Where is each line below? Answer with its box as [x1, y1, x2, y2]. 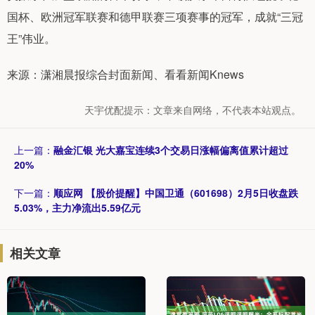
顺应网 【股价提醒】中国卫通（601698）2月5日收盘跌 [53, 185, 298, 200]
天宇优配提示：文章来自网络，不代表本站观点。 [84, 102, 301, 117]
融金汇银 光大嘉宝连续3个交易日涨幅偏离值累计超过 [53, 142, 288, 157]
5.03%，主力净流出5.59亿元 [14, 200, 141, 214]
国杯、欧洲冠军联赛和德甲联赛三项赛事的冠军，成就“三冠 [7, 8, 303, 25]
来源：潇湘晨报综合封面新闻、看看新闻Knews [7, 65, 244, 82]
